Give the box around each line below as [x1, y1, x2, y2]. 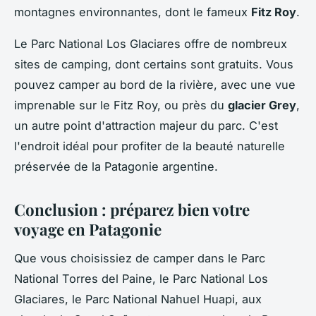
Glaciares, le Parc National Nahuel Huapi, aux [14, 292, 262, 307]
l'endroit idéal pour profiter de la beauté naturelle [14, 139, 285, 154]
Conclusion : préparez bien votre [14, 199, 250, 221]
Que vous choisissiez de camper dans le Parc [14, 251, 265, 266]
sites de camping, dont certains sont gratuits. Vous [14, 57, 293, 72]
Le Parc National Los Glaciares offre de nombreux [14, 37, 287, 51]
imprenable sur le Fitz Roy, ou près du [14, 98, 228, 113]
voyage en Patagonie [14, 219, 162, 241]
